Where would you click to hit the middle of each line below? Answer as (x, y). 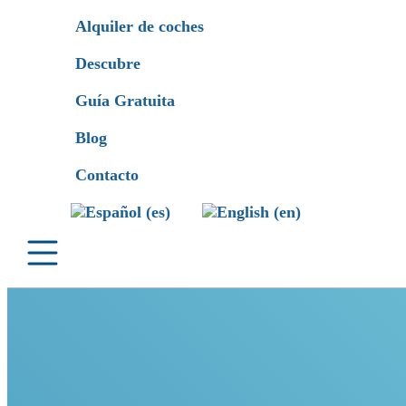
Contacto (107, 175)
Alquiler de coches (140, 26)
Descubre (108, 63)
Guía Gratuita (125, 101)
